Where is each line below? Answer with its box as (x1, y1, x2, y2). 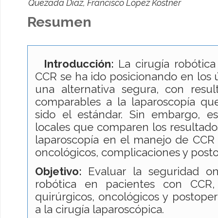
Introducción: (35, 57, 118, 70)
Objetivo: (35, 165, 89, 178)
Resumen (27, 14, 91, 31)
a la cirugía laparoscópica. (35, 203, 164, 216)
